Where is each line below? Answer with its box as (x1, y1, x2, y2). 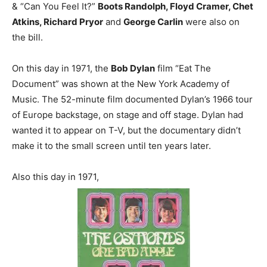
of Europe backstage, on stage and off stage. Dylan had (12, 109, 243, 121)
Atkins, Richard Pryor (12, 16, 103, 28)
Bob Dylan (111, 63, 155, 74)
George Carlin (123, 16, 183, 28)
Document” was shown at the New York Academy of (12, 78, 229, 90)
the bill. (12, 32, 43, 44)
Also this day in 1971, (12, 171, 101, 183)
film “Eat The (155, 63, 211, 74)
